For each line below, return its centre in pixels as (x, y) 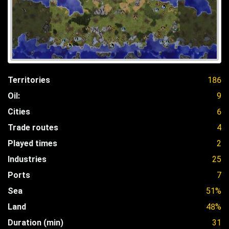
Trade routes (33, 127)
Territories (29, 80)
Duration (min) (36, 222)
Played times (32, 143)
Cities (19, 111)
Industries (27, 159)
